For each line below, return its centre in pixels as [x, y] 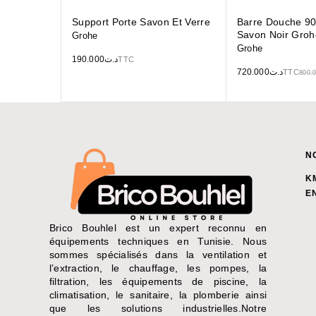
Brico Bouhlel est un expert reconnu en [158, 228]
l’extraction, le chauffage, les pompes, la [158, 268]
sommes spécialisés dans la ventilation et [158, 255]
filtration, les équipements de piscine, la [158, 282]
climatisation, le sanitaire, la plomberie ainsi [158, 295]
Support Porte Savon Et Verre [141, 22]
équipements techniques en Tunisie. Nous [158, 242]
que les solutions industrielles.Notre [158, 309]
